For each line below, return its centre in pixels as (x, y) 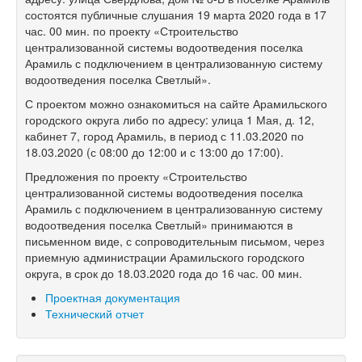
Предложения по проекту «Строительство (136, 176)
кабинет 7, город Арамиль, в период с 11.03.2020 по (164, 135)
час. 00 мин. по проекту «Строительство (132, 30)
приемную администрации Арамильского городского (165, 257)
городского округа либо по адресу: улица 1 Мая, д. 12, (170, 119)
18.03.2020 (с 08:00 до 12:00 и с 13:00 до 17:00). (154, 152)
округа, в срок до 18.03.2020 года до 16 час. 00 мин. (164, 273)
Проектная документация (113, 297)
